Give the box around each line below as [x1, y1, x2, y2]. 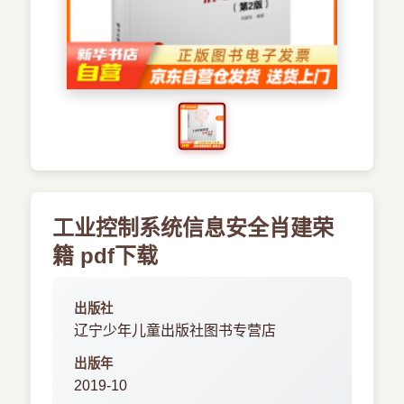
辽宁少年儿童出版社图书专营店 [74, 323, 277, 338]
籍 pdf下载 [52, 243, 159, 268]
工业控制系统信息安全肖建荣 [52, 216, 335, 240]
